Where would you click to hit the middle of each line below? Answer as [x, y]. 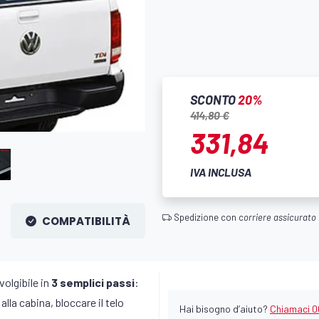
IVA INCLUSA [221, 172]
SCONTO [214, 99]
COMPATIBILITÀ [86, 221]
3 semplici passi [93, 282]
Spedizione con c [208, 218]
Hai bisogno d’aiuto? [225, 308]
